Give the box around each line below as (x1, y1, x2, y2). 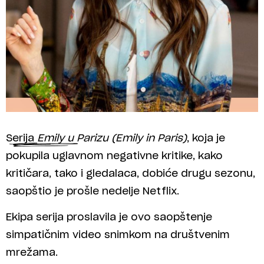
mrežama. (6, 247, 58, 258)
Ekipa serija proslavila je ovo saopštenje (6, 212, 212, 223)
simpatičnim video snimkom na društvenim (6, 230, 230, 240)
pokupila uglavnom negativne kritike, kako (6, 150, 223, 161)
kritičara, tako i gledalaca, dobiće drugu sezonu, (6, 168, 255, 179)
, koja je (187, 133, 225, 143)
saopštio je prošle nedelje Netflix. (6, 186, 179, 196)
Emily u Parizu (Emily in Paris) (37, 133, 187, 143)
